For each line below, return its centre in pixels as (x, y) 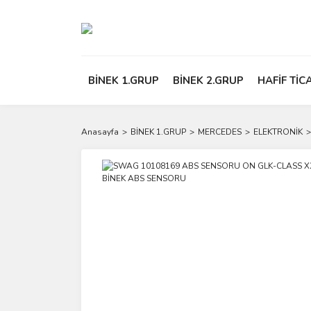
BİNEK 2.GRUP (208, 81)
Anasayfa (100, 132)
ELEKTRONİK (278, 132)
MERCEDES (220, 132)
